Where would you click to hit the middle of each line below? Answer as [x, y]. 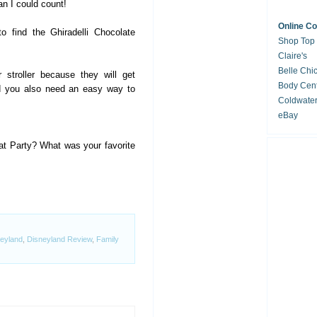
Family [108, 239]
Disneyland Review [59, 239]
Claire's [293, 56]
